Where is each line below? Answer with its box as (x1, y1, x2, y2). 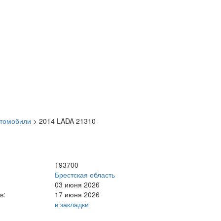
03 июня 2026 (55, 179, 100, 189)
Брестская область (55, 169, 115, 180)
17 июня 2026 (55, 189, 100, 199)
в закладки (55, 199, 89, 209)
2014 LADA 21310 (39, 115, 96, 126)
